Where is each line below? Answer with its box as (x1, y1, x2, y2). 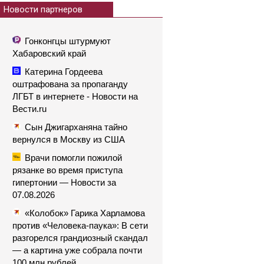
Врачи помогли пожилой (25, 153, 122, 163)
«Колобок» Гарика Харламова (25, 208, 145, 218)
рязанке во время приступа (12, 165, 123, 175)
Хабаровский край (12, 48, 86, 58)
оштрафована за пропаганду (12, 79, 128, 89)
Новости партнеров (4, 4, 82, 15)
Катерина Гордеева (25, 67, 103, 77)
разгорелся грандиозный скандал (12, 233, 148, 243)
